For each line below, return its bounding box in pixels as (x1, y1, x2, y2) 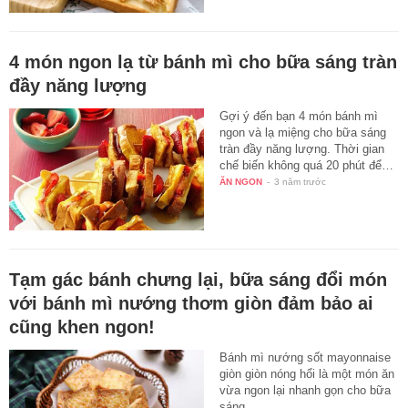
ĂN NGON (219, 177, 263, 188)
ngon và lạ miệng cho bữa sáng (219, 126, 387, 140)
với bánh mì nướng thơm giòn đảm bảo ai (9, 293, 373, 314)
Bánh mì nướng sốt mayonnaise (219, 351, 392, 365)
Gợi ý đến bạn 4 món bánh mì (219, 109, 379, 124)
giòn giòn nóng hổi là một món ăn (219, 367, 395, 382)
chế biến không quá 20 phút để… (219, 158, 394, 173)
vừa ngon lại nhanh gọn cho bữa (219, 383, 392, 398)
